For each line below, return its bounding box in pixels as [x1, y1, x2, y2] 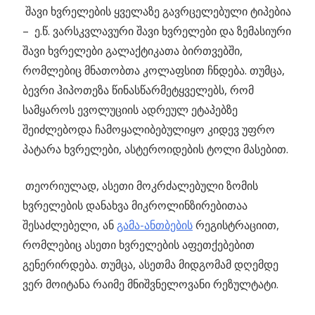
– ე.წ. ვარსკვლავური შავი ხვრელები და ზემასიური [22, 23, 291, 39]
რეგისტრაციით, [193, 217, 279, 233]
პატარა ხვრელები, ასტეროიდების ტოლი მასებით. [22, 141, 288, 157]
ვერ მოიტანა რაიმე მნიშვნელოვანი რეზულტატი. [22, 276, 278, 292]
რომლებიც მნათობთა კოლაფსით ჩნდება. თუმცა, [22, 63, 285, 78]
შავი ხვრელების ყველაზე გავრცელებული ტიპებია [22, 4, 291, 19]
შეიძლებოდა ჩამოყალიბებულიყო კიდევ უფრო [22, 122, 275, 137]
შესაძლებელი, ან [22, 217, 117, 233]
